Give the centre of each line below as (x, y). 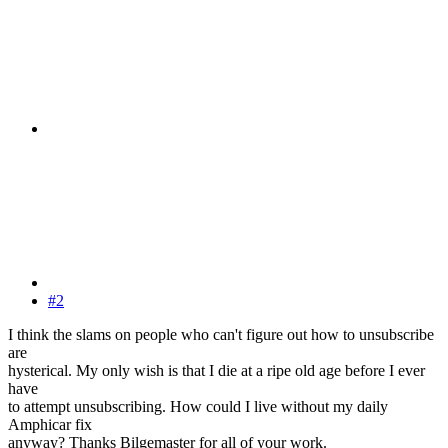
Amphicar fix (50, 424)
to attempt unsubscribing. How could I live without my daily (198, 406)
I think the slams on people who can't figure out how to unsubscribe (221, 334)
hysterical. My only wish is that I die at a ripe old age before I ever (216, 370)
